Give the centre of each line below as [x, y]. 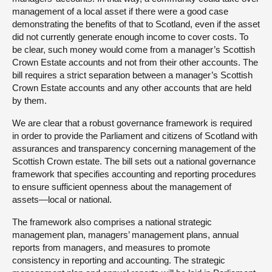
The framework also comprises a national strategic [112, 222]
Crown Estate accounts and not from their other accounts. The [135, 62]
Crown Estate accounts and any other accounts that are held [132, 87]
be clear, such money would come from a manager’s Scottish [134, 49]
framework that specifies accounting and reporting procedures [134, 174]
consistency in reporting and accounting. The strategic [119, 260]
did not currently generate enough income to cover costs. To [130, 36]
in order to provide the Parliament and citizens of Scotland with [135, 135]
